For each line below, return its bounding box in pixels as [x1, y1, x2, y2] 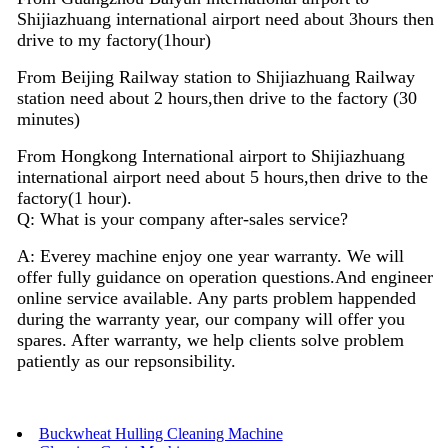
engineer [370, 266, 433, 287]
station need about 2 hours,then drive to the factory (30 [16, 87, 417, 108]
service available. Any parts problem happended [61, 287, 416, 308]
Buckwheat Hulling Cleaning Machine [38, 424, 283, 442]
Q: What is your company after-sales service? [16, 208, 348, 229]
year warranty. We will [232, 245, 404, 266]
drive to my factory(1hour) [16, 29, 211, 50]
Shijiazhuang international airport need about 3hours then [16, 8, 434, 29]
